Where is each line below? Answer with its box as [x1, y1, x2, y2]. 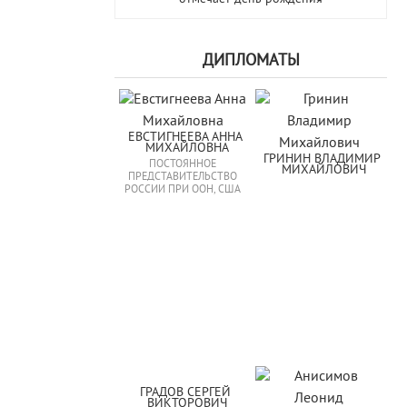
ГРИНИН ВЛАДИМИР [263, 152, 381, 167]
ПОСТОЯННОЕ [149, 158, 216, 172]
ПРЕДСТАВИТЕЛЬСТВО [128, 171, 237, 184]
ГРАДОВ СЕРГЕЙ [140, 385, 231, 401]
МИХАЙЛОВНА [145, 141, 229, 156]
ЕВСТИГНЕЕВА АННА [128, 130, 243, 145]
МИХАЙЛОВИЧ [281, 163, 366, 178]
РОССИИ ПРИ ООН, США [124, 184, 241, 197]
